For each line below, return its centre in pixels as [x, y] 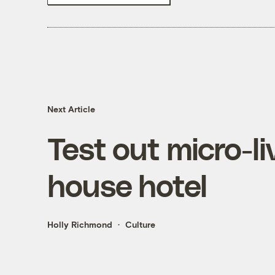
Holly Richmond [79, 225]
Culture [140, 225]
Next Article [71, 109]
